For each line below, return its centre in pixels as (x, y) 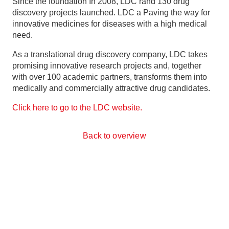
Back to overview (114, 136)
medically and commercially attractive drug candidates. (111, 88)
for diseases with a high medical (149, 24)
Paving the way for (177, 13)
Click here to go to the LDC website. (77, 108)
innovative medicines (51, 24)
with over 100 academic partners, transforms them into (110, 77)
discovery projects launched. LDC (73, 13)
